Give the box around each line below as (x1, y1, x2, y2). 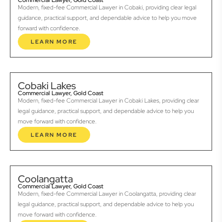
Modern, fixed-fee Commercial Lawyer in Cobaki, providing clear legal (18, 3, 196, 12)
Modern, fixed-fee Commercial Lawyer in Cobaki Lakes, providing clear (18, 97, 199, 105)
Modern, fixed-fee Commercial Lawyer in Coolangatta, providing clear (18, 190, 196, 198)
